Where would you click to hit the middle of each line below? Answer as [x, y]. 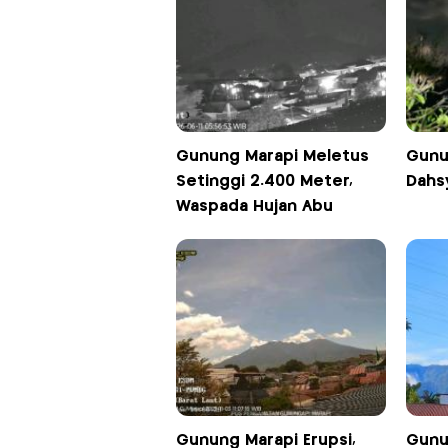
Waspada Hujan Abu [254, 207]
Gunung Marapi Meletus [272, 157]
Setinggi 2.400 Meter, [264, 182]
